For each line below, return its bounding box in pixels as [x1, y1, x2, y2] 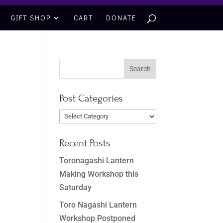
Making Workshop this [59, 169, 139, 179]
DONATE [106, 12, 136, 22]
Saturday [59, 182, 92, 192]
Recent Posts [59, 137, 111, 149]
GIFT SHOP [10, 12, 51, 22]
